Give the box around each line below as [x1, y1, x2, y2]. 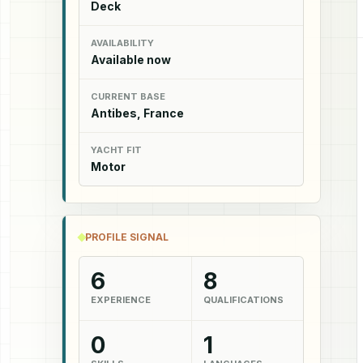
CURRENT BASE [91, 90, 165, 102]
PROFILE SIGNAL [85, 230, 169, 243]
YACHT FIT [91, 143, 142, 156]
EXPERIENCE [91, 294, 151, 305]
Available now [91, 52, 171, 66]
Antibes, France [91, 105, 184, 120]
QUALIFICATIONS [203, 294, 284, 305]
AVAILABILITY [91, 36, 154, 49]
